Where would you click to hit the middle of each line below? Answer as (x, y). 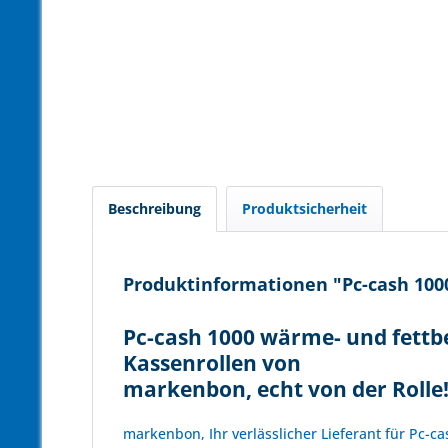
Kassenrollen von (212, 363)
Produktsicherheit (304, 208)
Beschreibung (154, 208)
